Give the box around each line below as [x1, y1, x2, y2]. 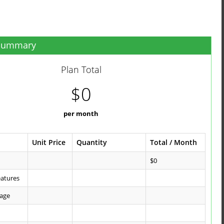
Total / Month [150, 137, 197, 147]
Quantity [76, 137, 107, 147]
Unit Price [32, 137, 66, 147]
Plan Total [60, 63, 101, 75]
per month [63, 109, 99, 118]
